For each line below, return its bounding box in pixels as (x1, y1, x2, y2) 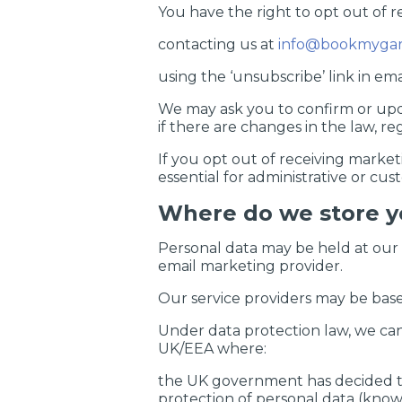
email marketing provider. (158, 258, 343, 275)
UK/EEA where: (158, 340, 267, 357)
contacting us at (158, 36, 278, 53)
